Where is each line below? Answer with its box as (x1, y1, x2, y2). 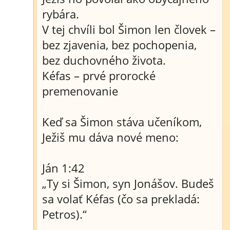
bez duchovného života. (42, 52, 166, 68)
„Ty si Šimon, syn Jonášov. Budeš (42, 176, 214, 191)
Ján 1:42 (42, 160, 85, 176)
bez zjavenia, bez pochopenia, (42, 37, 197, 52)
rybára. (42, 6, 79, 22)
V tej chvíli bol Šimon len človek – (42, 22, 216, 37)
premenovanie (42, 83, 118, 99)
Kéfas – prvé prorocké (42, 68, 156, 83)
